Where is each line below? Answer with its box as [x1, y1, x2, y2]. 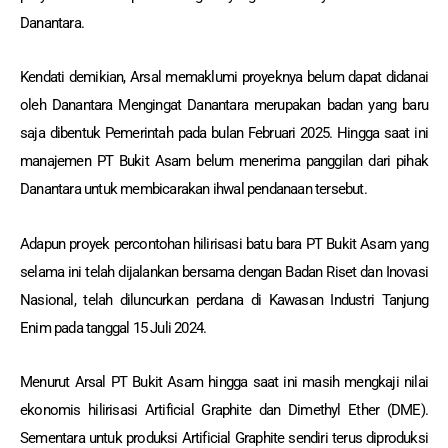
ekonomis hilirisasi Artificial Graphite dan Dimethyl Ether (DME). [20, 400, 428, 419]
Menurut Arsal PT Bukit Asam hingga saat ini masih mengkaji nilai [20, 372, 428, 391]
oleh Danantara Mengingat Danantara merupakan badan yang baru [20, 96, 428, 115]
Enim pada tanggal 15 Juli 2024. [20, 318, 207, 337]
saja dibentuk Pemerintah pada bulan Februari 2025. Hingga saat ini [20, 124, 428, 143]
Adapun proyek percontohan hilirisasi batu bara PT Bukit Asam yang [20, 234, 428, 253]
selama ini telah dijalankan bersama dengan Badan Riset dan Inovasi [20, 262, 428, 281]
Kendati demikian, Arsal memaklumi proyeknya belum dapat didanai [20, 68, 428, 87]
